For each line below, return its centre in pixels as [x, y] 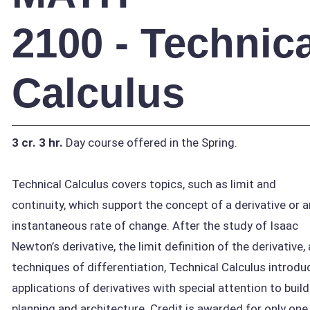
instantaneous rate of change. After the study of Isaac [155, 225]
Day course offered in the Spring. [150, 142]
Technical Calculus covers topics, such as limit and [144, 184]
